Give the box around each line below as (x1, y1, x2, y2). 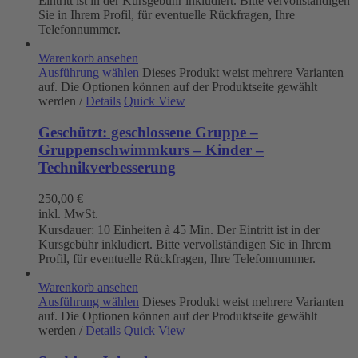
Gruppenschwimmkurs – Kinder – (38, 141, 264, 159)
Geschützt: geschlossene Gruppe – (38, 124, 258, 141)
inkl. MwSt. (38, 207, 98, 221)
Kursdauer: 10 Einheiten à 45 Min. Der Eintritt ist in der (38, 223, 320, 237)
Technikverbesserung (38, 159, 176, 177)
